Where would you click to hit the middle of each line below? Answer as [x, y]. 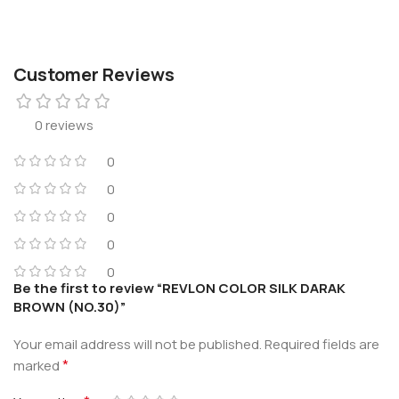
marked [38, 365]
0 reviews [64, 125]
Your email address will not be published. [138, 344]
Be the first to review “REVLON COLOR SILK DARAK [179, 288]
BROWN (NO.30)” [69, 306]
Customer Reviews [94, 74]
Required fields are [322, 344]
